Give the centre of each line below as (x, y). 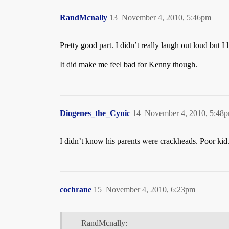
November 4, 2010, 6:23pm (151, 189)
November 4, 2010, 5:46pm (166, 17)
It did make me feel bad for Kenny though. (129, 64)
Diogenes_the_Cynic (95, 113)
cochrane (76, 189)
